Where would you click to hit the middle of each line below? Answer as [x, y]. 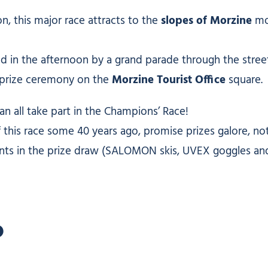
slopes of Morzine [206, 21]
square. [244, 80]
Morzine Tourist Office [169, 80]
